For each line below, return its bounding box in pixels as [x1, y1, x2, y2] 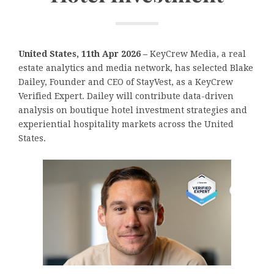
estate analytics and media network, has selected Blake [18, 62, 253, 73]
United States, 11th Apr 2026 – [18, 48, 150, 59]
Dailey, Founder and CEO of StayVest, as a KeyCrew [18, 76, 233, 87]
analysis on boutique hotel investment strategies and [18, 105, 247, 115]
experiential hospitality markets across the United [18, 119, 234, 129]
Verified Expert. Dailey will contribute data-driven [18, 91, 234, 101]
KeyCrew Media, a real [150, 48, 246, 59]
